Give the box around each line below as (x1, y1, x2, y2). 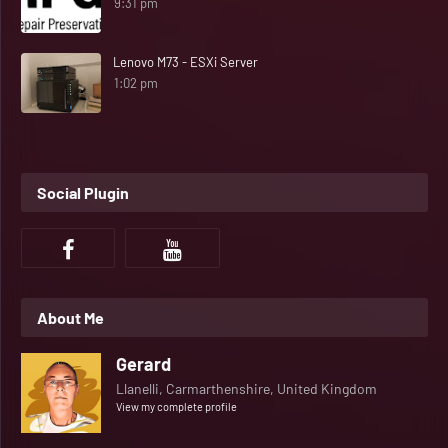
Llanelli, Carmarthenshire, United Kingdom (116, 380, 377, 397)
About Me (37, 308, 104, 327)
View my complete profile (116, 400, 237, 413)
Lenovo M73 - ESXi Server (113, 54, 258, 70)
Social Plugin (37, 183, 129, 202)
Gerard (116, 353, 171, 375)
